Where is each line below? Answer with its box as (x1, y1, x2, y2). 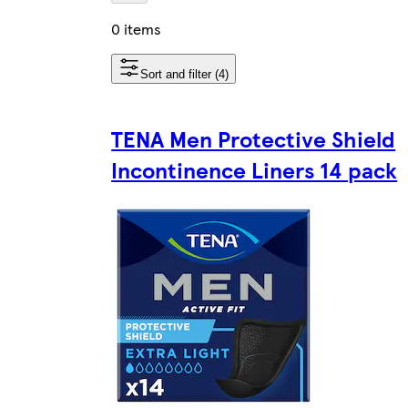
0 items (111, 17, 162, 39)
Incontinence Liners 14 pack (111, 153, 398, 185)
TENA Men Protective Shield (111, 122, 396, 154)
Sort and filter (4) (140, 66, 229, 81)
